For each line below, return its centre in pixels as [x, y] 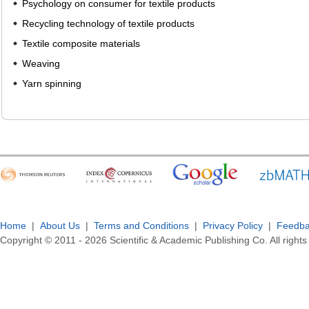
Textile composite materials [81, 43]
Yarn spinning [52, 83]
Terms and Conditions [141, 225]
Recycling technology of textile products [108, 23]
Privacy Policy [233, 225]
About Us [60, 225]
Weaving [41, 63]
